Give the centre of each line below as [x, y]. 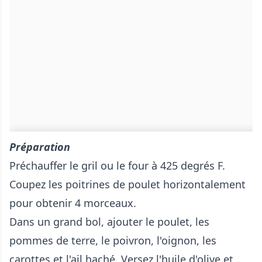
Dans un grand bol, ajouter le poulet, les [109, 222]
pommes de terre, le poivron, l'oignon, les [113, 241]
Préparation [40, 147]
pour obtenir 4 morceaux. [73, 203]
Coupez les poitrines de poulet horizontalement [127, 185]
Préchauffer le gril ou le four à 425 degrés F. [117, 166]
